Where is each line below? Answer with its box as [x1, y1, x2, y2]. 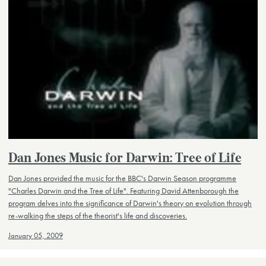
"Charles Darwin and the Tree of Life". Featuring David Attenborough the [8, 185, 239, 197]
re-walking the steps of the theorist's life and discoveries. [8, 210, 187, 221]
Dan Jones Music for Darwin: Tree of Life [8, 152, 241, 165]
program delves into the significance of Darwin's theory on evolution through [8, 198, 252, 209]
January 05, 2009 [8, 231, 63, 241]
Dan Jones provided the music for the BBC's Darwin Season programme [8, 173, 236, 184]
